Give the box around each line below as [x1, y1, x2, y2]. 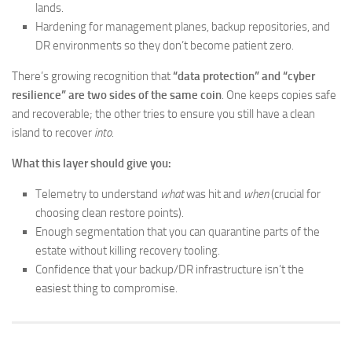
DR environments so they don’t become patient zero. [35, 38, 294, 53]
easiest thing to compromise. [35, 281, 178, 295]
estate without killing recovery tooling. [35, 244, 220, 258]
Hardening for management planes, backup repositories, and [35, 20, 330, 34]
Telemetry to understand [35, 187, 160, 201]
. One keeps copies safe [222, 88, 336, 102]
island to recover [12, 126, 94, 140]
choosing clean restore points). [35, 206, 184, 220]
